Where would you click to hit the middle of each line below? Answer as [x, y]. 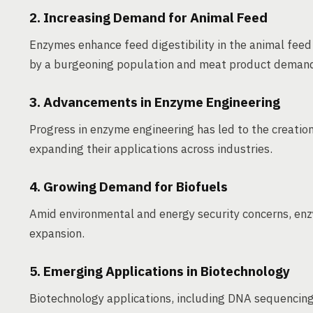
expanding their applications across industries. [151, 149]
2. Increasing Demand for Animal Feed [148, 17]
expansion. [57, 233]
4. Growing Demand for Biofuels [129, 187]
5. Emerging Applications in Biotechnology [160, 271]
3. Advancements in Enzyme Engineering [155, 102]
